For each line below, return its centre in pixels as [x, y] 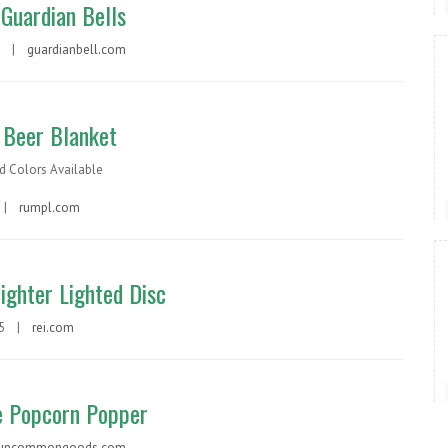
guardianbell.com [76, 49]
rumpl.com [49, 207]
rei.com [53, 327]
